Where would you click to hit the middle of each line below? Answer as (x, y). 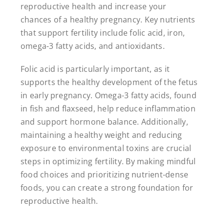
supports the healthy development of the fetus (109, 82)
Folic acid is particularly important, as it (95, 69)
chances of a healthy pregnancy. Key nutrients (108, 19)
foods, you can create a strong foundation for (107, 187)
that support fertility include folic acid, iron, (103, 33)
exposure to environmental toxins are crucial (106, 148)
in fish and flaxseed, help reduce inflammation (108, 108)
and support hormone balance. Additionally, (104, 121)
